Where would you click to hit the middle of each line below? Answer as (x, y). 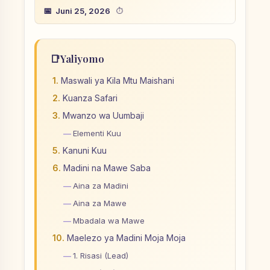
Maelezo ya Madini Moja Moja (126, 238)
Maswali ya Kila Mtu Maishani (118, 80)
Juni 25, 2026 (83, 11)
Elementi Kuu (97, 133)
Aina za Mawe (100, 203)
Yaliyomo (82, 58)
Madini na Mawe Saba (107, 168)
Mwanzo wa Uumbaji (103, 115)
